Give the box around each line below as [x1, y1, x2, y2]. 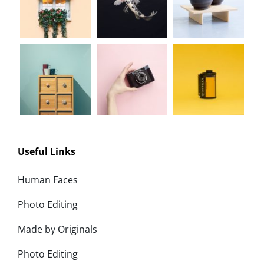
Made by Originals [18, 222, 97, 236]
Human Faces [18, 173, 78, 186]
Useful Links [18, 144, 75, 158]
